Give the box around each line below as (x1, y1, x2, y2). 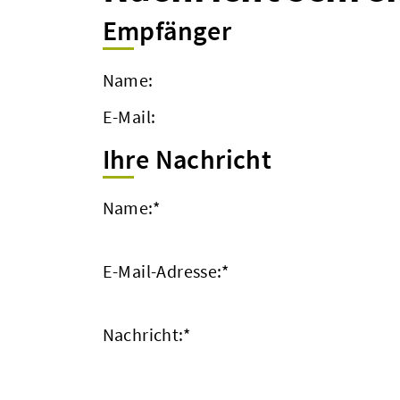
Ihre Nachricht (102, 141, 272, 176)
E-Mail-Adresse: (102, 260, 221, 282)
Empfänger (102, 13, 232, 47)
